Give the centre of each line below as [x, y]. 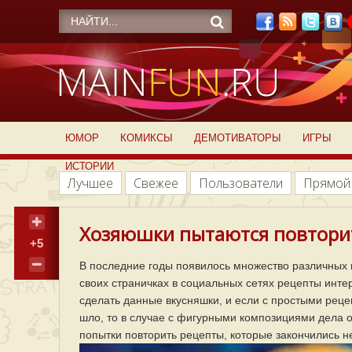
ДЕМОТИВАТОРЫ [237, 138]
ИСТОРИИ [90, 166]
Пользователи [241, 183]
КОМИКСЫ [146, 138]
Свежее [156, 183]
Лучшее [90, 183]
